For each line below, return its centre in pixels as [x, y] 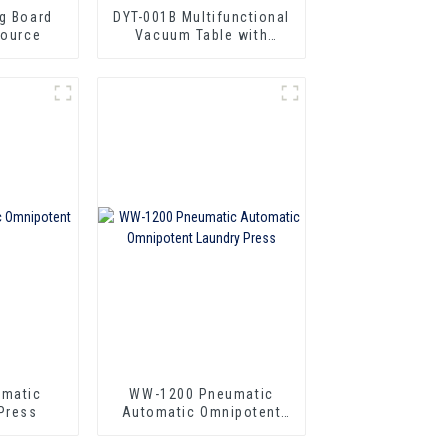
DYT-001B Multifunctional [201, 16]
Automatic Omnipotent [201, 411]
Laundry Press [201, 429]
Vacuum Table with [201, 34]
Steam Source [201, 52]
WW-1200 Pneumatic [201, 393]
